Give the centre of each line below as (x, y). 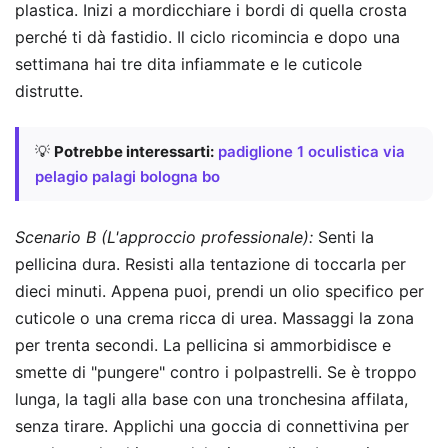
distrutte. (49, 90)
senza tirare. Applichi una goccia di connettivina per (212, 425)
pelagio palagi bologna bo (127, 177)
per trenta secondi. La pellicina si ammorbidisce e (203, 344)
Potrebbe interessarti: (134, 152)
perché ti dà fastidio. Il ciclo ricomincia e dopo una (207, 36)
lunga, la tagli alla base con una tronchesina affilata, (211, 398)
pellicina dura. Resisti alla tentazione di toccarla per (210, 263)
